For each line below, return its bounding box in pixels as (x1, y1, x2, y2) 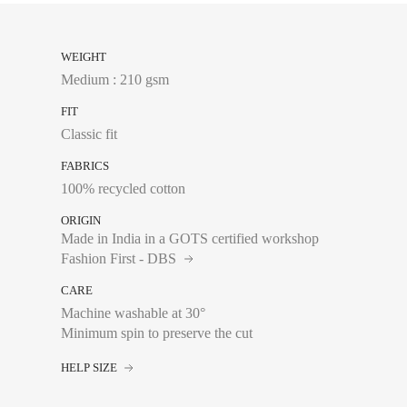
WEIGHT (61, 50, 107, 64)
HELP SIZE (61, 361, 121, 374)
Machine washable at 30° (61, 305, 206, 321)
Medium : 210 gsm (61, 72, 170, 87)
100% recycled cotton (61, 181, 186, 196)
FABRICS (61, 159, 110, 173)
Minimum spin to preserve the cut (61, 325, 253, 341)
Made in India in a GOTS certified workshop (61, 231, 320, 246)
